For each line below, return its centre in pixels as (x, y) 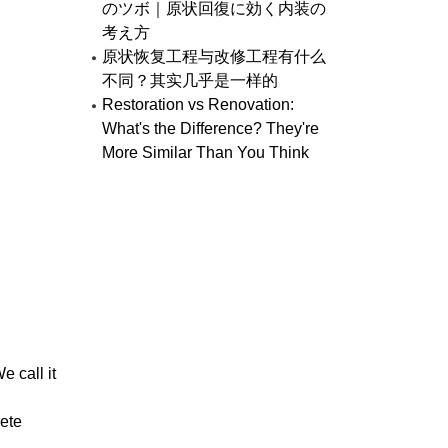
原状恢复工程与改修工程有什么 (213, 56)
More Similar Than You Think (205, 152)
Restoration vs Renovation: (197, 104)
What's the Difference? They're (210, 128)
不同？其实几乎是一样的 (189, 80)
